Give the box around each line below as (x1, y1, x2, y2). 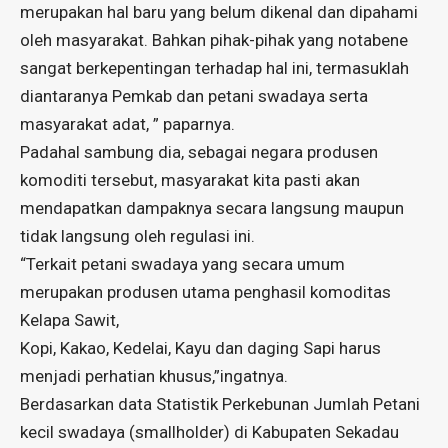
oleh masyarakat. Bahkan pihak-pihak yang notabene (20, 30, 408, 51)
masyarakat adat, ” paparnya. (20, 114, 235, 135)
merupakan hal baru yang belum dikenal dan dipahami (20, 2, 418, 23)
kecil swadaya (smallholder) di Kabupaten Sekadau (20, 422, 399, 443)
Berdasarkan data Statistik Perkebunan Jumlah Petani (20, 394, 420, 415)
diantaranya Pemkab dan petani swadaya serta (20, 86, 368, 107)
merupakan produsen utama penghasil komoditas (20, 282, 391, 303)
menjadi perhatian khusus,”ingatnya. (20, 366, 288, 387)
